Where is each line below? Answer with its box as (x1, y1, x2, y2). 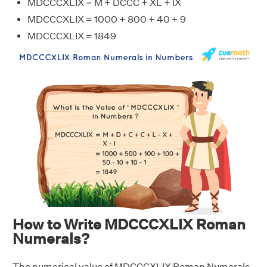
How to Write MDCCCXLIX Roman (13, 215, 246, 232)
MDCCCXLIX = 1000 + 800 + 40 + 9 (27, 14, 186, 25)
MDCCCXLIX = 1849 (27, 30, 116, 42)
